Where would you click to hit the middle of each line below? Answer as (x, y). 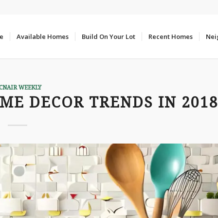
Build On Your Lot (109, 36)
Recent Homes (171, 36)
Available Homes (43, 36)
